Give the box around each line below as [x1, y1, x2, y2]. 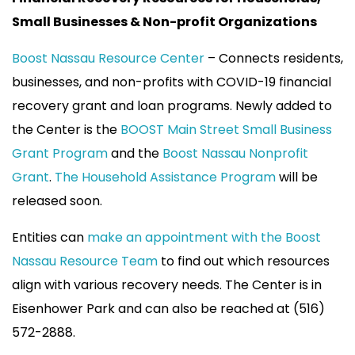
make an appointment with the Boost [87, 228, 321, 247]
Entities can [12, 228, 87, 247]
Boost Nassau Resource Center [12, 49, 204, 68]
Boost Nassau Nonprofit [162, 144, 308, 163]
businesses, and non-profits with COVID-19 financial [12, 73, 331, 92]
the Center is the [12, 120, 120, 139]
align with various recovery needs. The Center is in [12, 276, 322, 295]
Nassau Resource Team [12, 252, 158, 271]
